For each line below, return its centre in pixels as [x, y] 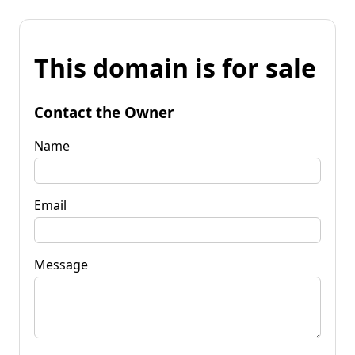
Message [61, 264]
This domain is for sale [175, 68]
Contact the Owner [104, 112]
